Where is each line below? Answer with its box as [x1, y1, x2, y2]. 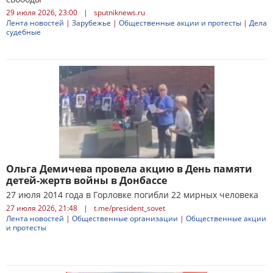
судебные [6, 27, 41, 37]
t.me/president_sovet [94, 203, 165, 213]
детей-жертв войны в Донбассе [6, 174, 167, 187]
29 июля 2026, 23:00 [6, 7, 77, 18]
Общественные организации [72, 213, 178, 224]
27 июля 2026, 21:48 [6, 203, 77, 213]
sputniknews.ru [94, 7, 145, 18]
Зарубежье [72, 18, 111, 28]
